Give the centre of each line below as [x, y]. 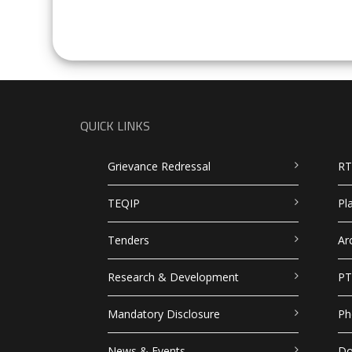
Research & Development [173, 277]
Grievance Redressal [159, 166]
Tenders [128, 240]
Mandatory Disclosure [164, 314]
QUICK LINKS [115, 126]
